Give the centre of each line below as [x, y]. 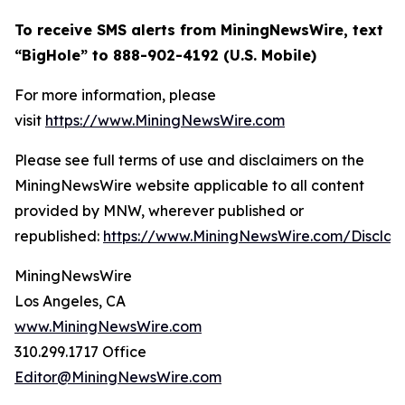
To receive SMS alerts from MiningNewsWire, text [199, 30]
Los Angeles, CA [70, 301]
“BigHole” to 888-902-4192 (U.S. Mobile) [165, 55]
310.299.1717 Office [80, 352]
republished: [59, 236]
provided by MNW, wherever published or [159, 211]
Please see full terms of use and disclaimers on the [189, 160]
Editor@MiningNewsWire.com [118, 377]
